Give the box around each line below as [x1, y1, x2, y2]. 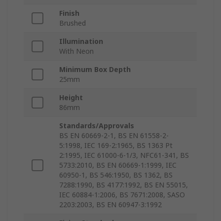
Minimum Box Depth [59, 65, 131, 74]
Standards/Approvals [59, 121, 134, 131]
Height [59, 93, 83, 103]
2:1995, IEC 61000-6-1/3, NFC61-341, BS [59, 150, 189, 160]
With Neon [59, 46, 94, 56]
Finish [59, 8, 79, 18]
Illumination [59, 37, 103, 46]
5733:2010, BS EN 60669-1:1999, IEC [59, 160, 177, 170]
